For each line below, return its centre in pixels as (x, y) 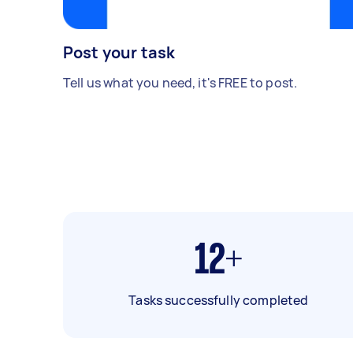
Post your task (119, 53)
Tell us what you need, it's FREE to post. (180, 83)
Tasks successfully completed (219, 301)
